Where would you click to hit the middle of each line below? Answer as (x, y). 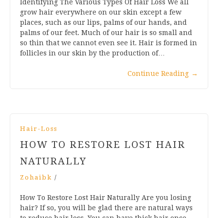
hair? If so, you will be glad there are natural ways (106, 208)
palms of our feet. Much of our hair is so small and (106, 32)
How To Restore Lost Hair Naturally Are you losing (106, 197)
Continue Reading (158, 73)
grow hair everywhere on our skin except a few (101, 12)
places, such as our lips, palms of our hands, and (103, 22)
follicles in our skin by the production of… (92, 53)
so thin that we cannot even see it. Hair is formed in (109, 43)
